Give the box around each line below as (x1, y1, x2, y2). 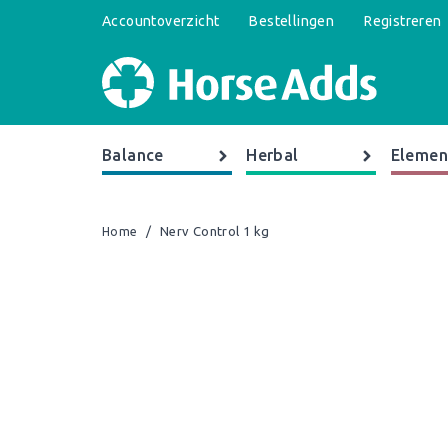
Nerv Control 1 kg (159, 224, 270, 238)
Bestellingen (249, 13, 335, 29)
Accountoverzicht (102, 13, 220, 29)
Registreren (364, 13, 442, 29)
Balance (102, 146, 164, 164)
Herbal (246, 146, 299, 164)
